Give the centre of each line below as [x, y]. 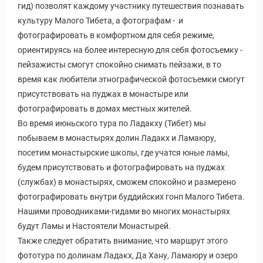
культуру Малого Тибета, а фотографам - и [100, 20]
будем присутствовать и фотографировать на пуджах [121, 167]
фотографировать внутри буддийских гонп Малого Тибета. [131, 196]
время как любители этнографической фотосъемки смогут [131, 79]
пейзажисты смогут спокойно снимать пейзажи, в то [119, 64]
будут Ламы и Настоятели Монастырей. [94, 226]
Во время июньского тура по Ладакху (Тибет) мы [112, 123]
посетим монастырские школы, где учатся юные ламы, [124, 152]
